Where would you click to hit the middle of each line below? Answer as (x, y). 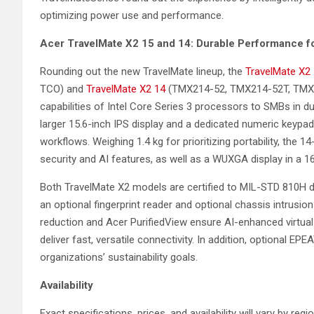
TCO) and (63, 89)
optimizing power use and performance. (132, 15)
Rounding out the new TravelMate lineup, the (143, 71)
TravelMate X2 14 (126, 89)
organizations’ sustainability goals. (120, 257)
